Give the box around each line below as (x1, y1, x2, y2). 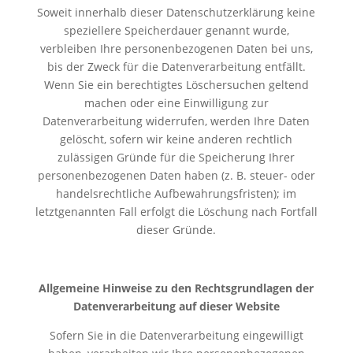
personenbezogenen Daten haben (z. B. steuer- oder (37, 167, 315, 183)
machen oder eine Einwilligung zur (84, 95, 269, 110)
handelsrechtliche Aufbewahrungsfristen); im (56, 185, 297, 201)
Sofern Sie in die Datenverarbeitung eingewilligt (49, 327, 303, 343)
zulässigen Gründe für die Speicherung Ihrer (58, 149, 295, 165)
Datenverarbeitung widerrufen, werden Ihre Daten (43, 113, 310, 128)
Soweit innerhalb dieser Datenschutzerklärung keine (37, 4, 316, 20)
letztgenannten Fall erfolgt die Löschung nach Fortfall (35, 203, 318, 219)
